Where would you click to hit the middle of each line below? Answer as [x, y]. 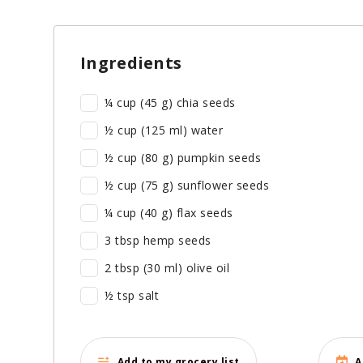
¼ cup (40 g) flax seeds [169, 213]
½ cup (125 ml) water [164, 130]
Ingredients [131, 63]
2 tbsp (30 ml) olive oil [167, 268]
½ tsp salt [132, 296]
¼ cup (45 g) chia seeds [170, 103]
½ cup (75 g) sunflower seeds [187, 186]
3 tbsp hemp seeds [158, 241]
